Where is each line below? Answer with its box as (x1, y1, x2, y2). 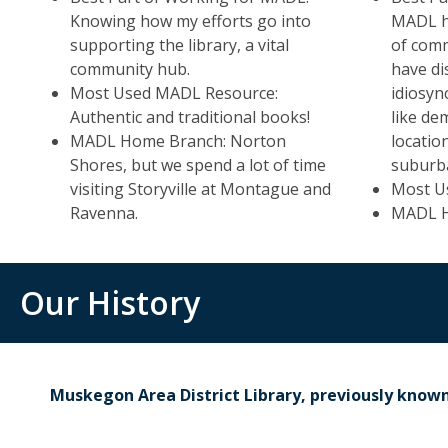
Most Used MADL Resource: (70, 82, 278, 104)
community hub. (70, 58, 190, 80)
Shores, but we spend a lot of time (70, 154, 326, 176)
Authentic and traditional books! (70, 106, 310, 128)
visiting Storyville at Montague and (70, 178, 331, 200)
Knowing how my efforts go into (70, 10, 311, 32)
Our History (20, 281, 200, 324)
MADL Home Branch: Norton (70, 130, 286, 152)
